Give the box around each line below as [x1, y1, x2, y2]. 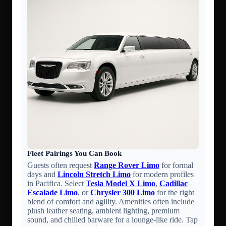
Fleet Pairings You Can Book [27, 149, 122, 158]
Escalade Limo [27, 188, 78, 197]
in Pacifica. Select [27, 179, 86, 188]
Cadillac [159, 179, 188, 188]
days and [27, 170, 58, 179]
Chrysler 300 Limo [90, 188, 155, 197]
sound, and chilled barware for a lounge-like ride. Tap [27, 215, 198, 224]
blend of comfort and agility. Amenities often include [27, 197, 194, 206]
